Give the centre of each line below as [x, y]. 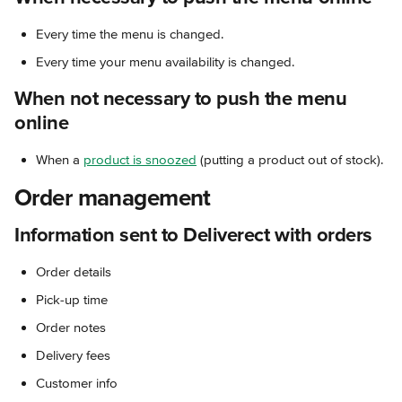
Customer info [77, 383]
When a [60, 159]
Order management [113, 198]
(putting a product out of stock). [290, 159]
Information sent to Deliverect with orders [193, 235]
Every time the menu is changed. [130, 34]
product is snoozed [140, 159]
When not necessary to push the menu [183, 99]
